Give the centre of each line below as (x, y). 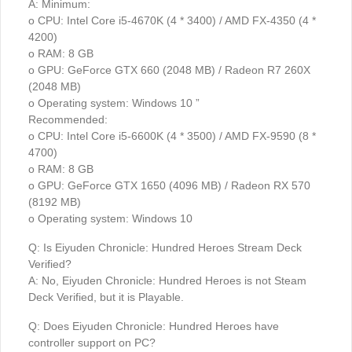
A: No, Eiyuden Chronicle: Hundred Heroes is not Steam (167, 281)
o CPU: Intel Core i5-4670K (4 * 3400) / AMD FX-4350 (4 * (172, 21)
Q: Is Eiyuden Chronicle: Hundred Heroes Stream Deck (165, 248)
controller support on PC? (95, 343)
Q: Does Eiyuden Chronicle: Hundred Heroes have (154, 326)
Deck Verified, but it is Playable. (106, 297)
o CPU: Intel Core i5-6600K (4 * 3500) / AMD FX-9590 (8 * (172, 136)
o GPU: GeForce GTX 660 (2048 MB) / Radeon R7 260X (169, 70)
